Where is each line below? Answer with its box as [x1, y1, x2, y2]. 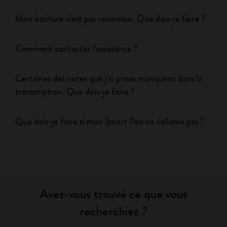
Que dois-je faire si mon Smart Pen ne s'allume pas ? [15, 115, 204, 128]
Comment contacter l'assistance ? [15, 42, 138, 55]
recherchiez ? [80, 202, 147, 220]
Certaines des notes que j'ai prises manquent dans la [15, 72, 203, 85]
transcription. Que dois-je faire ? [15, 85, 135, 98]
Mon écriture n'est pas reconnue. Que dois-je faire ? [15, 12, 205, 25]
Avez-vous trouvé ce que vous [40, 185, 187, 203]
